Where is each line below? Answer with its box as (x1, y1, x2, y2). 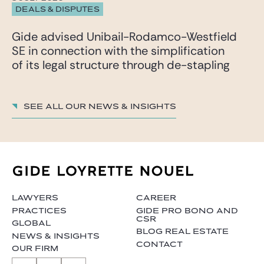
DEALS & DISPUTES (15, 5, 100, 14)
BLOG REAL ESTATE (136, 227, 229, 236)
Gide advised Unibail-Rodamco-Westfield (12, 29, 237, 45)
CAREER (136, 194, 176, 203)
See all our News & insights (24, 103, 176, 111)
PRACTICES (12, 206, 67, 215)
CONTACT (136, 240, 183, 249)
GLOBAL (12, 219, 51, 228)
